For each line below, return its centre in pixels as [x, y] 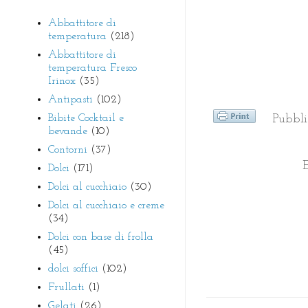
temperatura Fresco [92, 68]
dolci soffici [73, 268]
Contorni [68, 150]
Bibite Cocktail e [86, 118]
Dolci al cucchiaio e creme [106, 205]
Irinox [62, 81]
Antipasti [70, 99]
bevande [68, 131]
